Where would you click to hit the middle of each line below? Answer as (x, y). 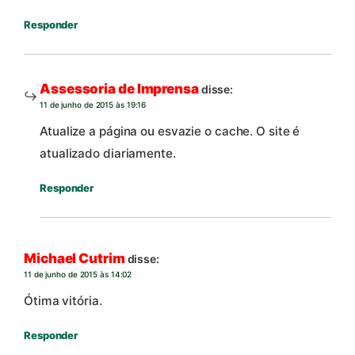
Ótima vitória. (63, 300)
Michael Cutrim (74, 258)
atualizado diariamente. (108, 154)
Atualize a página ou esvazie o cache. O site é (170, 132)
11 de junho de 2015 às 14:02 (78, 274)
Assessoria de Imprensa (119, 88)
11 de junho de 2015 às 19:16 (93, 104)
